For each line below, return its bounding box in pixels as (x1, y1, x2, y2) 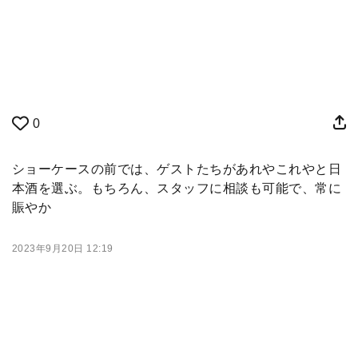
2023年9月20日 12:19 (12, 243, 113, 254)
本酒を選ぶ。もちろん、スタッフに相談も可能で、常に (12, 181, 341, 195)
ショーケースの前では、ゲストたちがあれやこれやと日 (12, 162, 341, 176)
